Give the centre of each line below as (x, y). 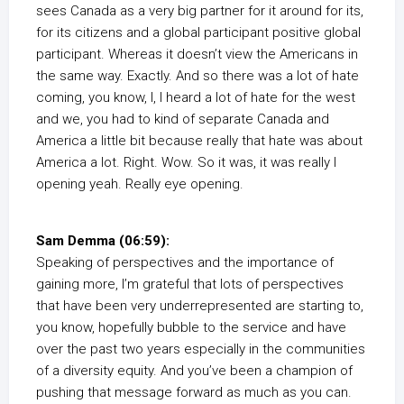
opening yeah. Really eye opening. (140, 184)
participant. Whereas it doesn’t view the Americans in (197, 54)
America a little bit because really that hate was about (199, 141)
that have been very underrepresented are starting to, (200, 306)
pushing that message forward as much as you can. (194, 392)
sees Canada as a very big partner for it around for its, (200, 11)
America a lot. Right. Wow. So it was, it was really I (186, 162)
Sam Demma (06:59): (103, 241)
